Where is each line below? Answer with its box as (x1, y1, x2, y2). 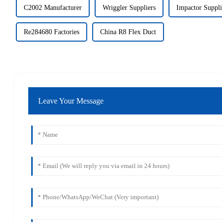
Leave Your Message (38, 96, 104, 105)
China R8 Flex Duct (100, 28, 156, 36)
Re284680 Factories (23, 28, 79, 36)
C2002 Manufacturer (23, 4, 82, 12)
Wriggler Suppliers (102, 4, 156, 12)
